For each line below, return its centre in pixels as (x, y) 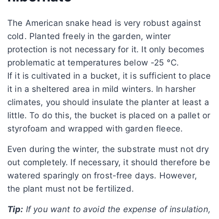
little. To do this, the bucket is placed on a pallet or (109, 115)
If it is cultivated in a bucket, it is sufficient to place (109, 76)
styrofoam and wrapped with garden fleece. (95, 128)
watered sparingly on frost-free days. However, (102, 175)
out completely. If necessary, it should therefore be (109, 162)
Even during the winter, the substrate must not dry (108, 149)
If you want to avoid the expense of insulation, (117, 209)
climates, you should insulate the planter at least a (108, 102)
